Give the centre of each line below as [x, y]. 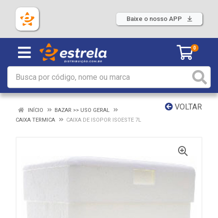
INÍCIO [35, 110]
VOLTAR [187, 107]
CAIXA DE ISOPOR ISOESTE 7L [104, 120]
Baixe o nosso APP [155, 19]
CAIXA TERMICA [35, 120]
